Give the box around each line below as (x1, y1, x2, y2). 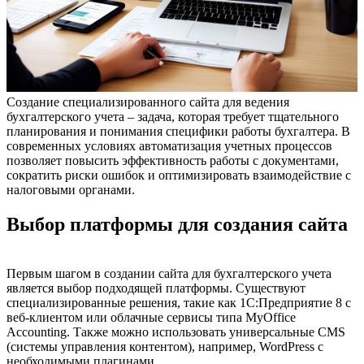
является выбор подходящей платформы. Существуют (6, 280, 305, 295)
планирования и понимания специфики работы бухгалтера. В (6, 123, 350, 138)
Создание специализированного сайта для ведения (6, 94, 289, 109)
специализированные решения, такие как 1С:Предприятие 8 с (6, 295, 351, 310)
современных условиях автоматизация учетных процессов (6, 138, 332, 153)
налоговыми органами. (6, 182, 135, 197)
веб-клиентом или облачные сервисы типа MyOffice (6, 310, 296, 324)
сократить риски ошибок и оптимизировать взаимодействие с (6, 167, 351, 182)
